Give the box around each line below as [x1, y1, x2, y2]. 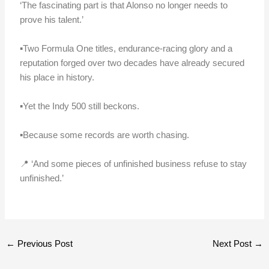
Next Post [212, 238, 254, 249]
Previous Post [15, 238, 73, 249]
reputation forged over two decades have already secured [20, 57, 245, 68]
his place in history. [20, 71, 95, 82]
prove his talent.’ [20, 14, 84, 25]
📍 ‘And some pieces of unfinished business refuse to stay [20, 158, 247, 169]
